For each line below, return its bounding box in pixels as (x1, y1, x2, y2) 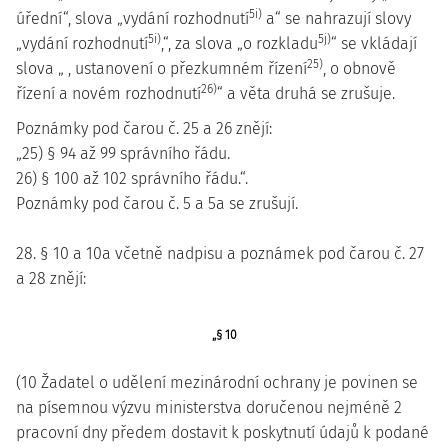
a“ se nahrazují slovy (262, 9, 411, 28)
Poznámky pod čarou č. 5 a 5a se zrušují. (16, 194, 298, 213)
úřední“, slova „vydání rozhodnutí (16, 9, 249, 28)
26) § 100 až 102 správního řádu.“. (16, 169, 248, 188)
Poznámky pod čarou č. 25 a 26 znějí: (16, 119, 272, 138)
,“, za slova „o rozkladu (161, 34, 318, 53)
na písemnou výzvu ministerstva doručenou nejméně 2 (16, 398, 402, 417)
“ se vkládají (331, 34, 417, 53)
